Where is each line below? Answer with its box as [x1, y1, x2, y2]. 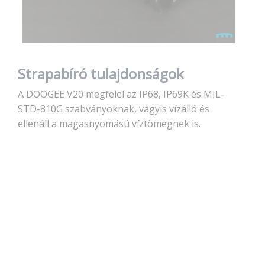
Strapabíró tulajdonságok [18, 64, 184, 83]
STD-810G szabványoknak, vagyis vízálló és [18, 102, 209, 115]
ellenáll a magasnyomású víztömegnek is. [18, 117, 201, 130]
